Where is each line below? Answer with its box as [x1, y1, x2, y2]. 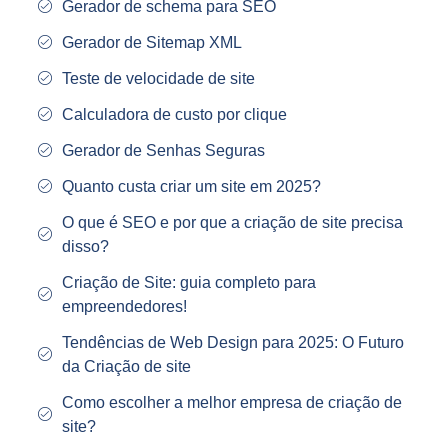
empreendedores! [61, 298, 187, 316]
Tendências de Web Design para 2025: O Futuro [61, 334, 404, 352]
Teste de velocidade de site [61, 70, 255, 88]
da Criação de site [61, 358, 191, 376]
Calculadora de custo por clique [61, 106, 287, 124]
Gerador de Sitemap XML [61, 34, 242, 52]
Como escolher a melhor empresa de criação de [61, 394, 402, 412]
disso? [61, 238, 109, 256]
